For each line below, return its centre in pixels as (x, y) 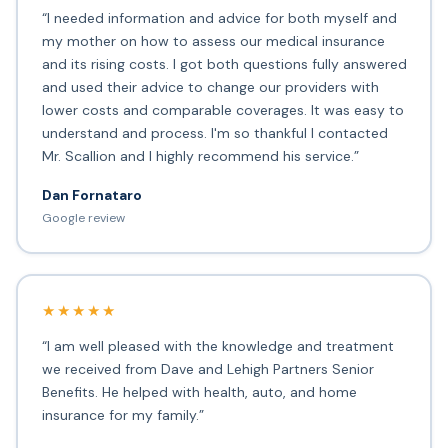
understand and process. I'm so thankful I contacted (214, 133)
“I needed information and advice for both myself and (219, 18)
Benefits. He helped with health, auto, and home (199, 392)
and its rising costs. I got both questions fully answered (224, 64)
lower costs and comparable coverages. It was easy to (222, 110)
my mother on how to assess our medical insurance (213, 41)
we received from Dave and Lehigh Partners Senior (207, 369)
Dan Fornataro (91, 195)
